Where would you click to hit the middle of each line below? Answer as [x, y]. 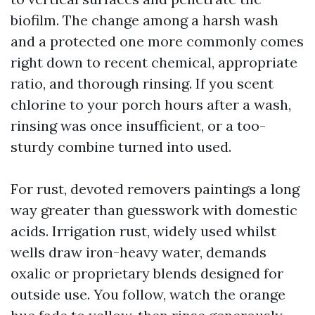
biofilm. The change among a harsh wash [144, 20]
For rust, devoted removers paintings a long [155, 189]
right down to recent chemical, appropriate [154, 62]
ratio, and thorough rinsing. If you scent [142, 83]
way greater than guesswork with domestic [154, 210]
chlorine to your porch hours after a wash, [151, 104]
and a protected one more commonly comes [157, 41]
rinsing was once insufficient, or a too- [138, 126]
